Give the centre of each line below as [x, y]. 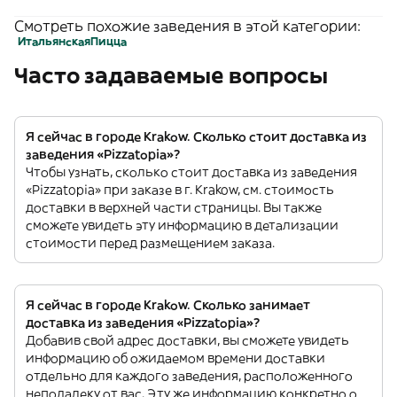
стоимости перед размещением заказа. [150, 243]
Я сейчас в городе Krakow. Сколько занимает [168, 305]
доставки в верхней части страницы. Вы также [174, 207]
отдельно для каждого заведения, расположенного [189, 376]
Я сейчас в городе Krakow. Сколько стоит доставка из [196, 136]
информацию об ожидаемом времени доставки [175, 358]
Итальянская [54, 41]
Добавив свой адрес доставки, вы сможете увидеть [187, 340]
